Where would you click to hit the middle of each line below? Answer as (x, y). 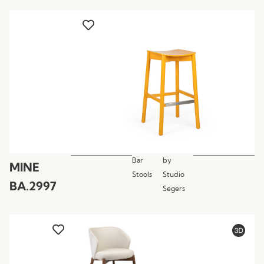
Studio (174, 174)
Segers (174, 188)
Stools (142, 174)
